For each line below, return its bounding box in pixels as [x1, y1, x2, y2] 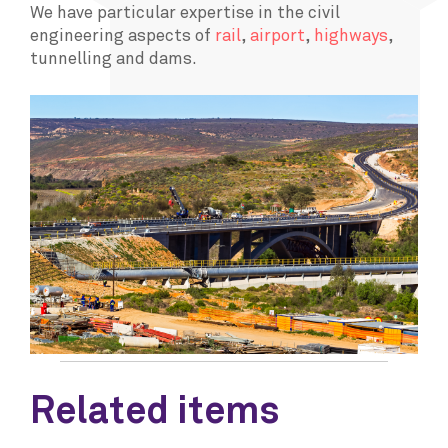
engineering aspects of [29, 28, 215, 46]
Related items [29, 393, 279, 432]
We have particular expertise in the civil [29, 5, 340, 23]
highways [313, 28, 388, 46]
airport [249, 28, 305, 46]
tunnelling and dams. [29, 51, 197, 69]
